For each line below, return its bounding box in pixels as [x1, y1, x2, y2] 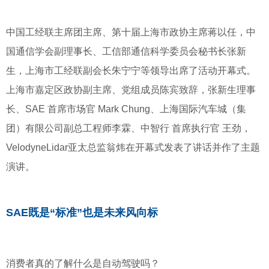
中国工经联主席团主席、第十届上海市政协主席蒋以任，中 [6, 27, 256, 37]
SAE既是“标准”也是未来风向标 [6, 207, 158, 219]
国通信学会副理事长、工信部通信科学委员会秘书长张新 [6, 46, 246, 56]
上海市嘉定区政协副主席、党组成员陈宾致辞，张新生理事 [6, 85, 256, 95]
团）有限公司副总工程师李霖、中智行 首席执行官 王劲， [6, 123, 251, 133]
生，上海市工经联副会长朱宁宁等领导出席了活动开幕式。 [6, 65, 256, 76]
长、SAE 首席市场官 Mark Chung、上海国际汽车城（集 [6, 104, 246, 114]
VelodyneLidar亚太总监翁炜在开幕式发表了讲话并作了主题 [6, 142, 260, 153]
